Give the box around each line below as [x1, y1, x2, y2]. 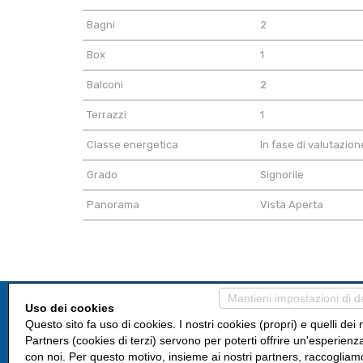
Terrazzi [87, 109, 126, 121]
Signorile [260, 169, 305, 181]
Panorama [87, 199, 139, 211]
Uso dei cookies [25, 301, 114, 314]
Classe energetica [87, 139, 178, 151]
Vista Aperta [260, 199, 324, 211]
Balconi [87, 79, 123, 91]
